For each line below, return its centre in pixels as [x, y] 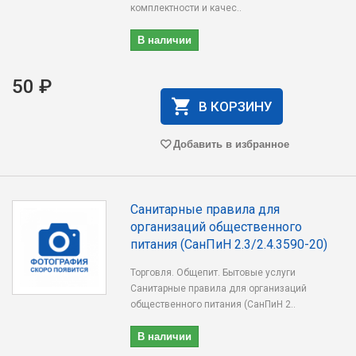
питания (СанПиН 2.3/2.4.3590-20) [229, 244]
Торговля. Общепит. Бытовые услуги [213, 273]
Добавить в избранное [231, 143]
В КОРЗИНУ [235, 106]
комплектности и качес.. [186, 8]
